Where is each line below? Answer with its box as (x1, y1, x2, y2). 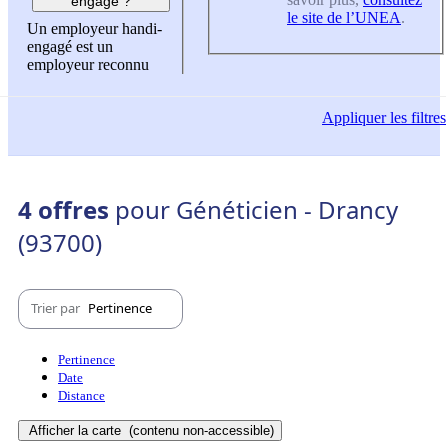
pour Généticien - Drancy (115, 192, 398, 226)
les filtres (386, 109, 446, 127)
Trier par (31, 299, 83, 318)
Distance (58, 387, 105, 403)
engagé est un (27, 38, 113, 56)
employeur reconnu (27, 56, 149, 74)
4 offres (18, 192, 115, 226)
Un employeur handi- (27, 20, 162, 38)
